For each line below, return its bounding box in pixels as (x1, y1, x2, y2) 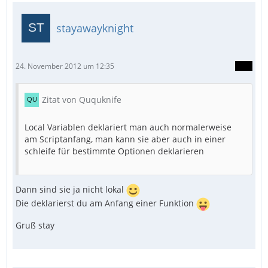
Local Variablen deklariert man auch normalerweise (25, 121, 232, 133)
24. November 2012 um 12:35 (16, 61, 114, 72)
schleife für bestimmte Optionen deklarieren (25, 145, 204, 157)
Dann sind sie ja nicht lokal (16, 184, 126, 196)
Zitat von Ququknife (42, 94, 121, 106)
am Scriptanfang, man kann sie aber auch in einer (25, 133, 226, 145)
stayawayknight (56, 20, 133, 35)
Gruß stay (16, 220, 54, 232)
